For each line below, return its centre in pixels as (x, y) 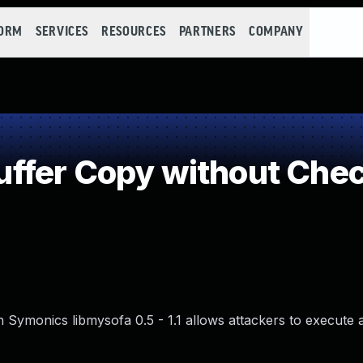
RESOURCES (134, 32)
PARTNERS (207, 32)
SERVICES (62, 32)
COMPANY (276, 32)
